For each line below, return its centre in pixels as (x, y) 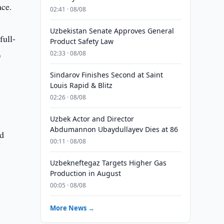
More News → (72, 208)
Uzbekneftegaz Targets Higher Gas (108, 163)
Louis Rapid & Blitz (81, 85)
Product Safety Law (81, 41)
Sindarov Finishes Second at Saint (106, 75)
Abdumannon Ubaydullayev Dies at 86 (114, 129)
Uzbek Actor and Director (92, 119)
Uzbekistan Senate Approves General (112, 31)
